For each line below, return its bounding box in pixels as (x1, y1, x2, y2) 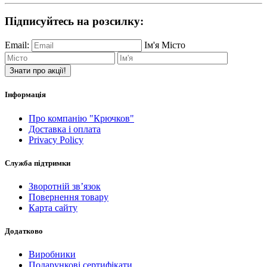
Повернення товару (29, 191, 108, 202)
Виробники (29, 249, 76, 260)
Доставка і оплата (29, 123, 101, 134)
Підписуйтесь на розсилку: (5, 15, 144, 28)
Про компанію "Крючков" (29, 113, 134, 123)
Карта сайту (29, 202, 77, 213)
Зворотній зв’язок (29, 181, 101, 191)
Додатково (5, 226, 43, 236)
